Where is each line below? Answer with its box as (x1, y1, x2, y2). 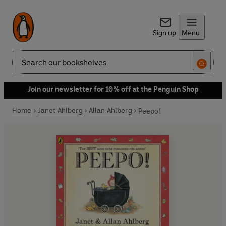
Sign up (152, 29, 176, 37)
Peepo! (138, 106, 161, 116)
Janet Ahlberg (37, 106, 83, 115)
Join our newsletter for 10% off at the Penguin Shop (27, 85, 199, 94)
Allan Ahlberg (88, 106, 132, 115)
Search (12, 62, 34, 71)
